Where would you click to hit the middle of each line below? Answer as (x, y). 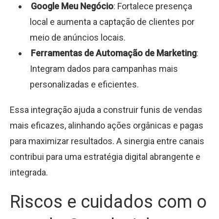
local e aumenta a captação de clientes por (112, 22)
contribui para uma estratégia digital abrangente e (105, 156)
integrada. (29, 172)
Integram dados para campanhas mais (104, 68)
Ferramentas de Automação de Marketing (114, 53)
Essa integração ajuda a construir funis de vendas (106, 109)
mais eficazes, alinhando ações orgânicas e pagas (107, 125)
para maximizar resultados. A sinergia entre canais (107, 141)
